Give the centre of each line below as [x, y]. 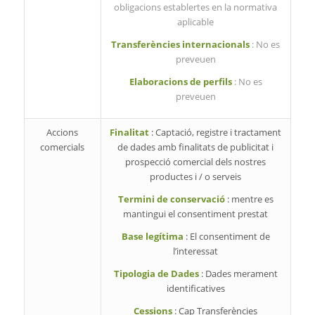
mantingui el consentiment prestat [196, 214]
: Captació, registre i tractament [217, 133]
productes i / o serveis [196, 177]
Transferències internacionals [182, 45]
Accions [63, 133]
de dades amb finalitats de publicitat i [196, 147]
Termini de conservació [172, 199]
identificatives [195, 289]
